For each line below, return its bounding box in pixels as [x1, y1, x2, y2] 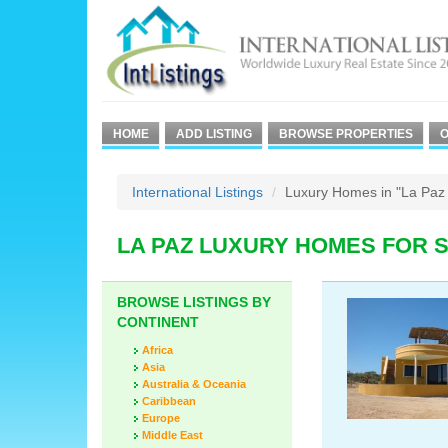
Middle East [142, 429, 203, 441]
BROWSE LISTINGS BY [117, 294, 271, 310]
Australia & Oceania [142, 378, 246, 390]
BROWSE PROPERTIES [279, 127, 413, 141]
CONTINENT [117, 314, 199, 330]
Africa [142, 344, 173, 356]
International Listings [132, 184, 263, 200]
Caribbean [142, 395, 196, 407]
